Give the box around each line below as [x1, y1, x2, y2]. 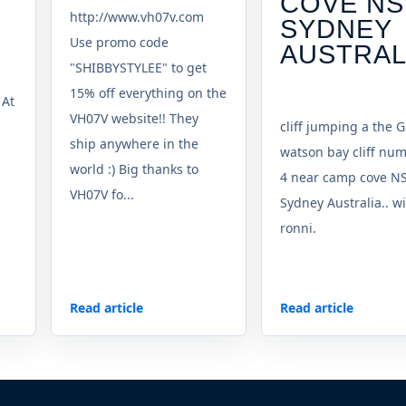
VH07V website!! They [70, 109, 198, 127]
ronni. [280, 218, 316, 237]
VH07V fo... [70, 185, 134, 203]
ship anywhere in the [70, 134, 198, 152]
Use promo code [70, 33, 169, 51]
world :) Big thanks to [70, 159, 198, 178]
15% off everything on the [70, 83, 227, 101]
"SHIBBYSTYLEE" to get [70, 58, 207, 76]
